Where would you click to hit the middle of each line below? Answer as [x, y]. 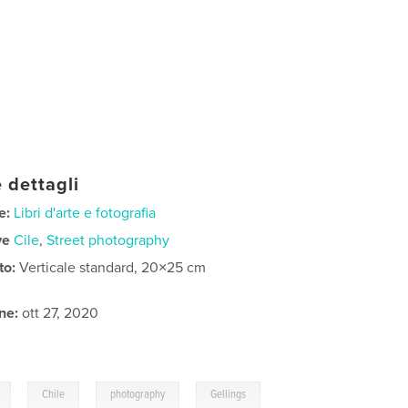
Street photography [108, 240]
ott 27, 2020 [59, 313]
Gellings [229, 394]
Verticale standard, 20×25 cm [113, 267]
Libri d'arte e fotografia [85, 213]
